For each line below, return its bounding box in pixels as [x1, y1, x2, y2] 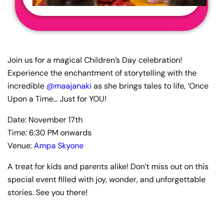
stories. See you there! [7, 187, 88, 198]
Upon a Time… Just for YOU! [7, 93, 107, 104]
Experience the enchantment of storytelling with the [7, 67, 197, 78]
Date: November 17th [7, 114, 83, 125]
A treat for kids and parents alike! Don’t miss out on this [7, 161, 209, 172]
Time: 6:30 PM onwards [7, 127, 92, 138]
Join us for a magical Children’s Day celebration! [7, 54, 182, 65]
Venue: [7, 140, 34, 151]
